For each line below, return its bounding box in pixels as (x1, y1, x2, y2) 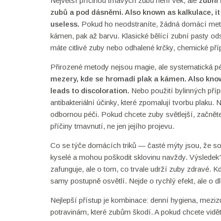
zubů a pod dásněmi (50, 8, 121, 16)
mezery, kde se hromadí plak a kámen (50, 74, 184, 83)
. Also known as (121, 8, 178, 16)
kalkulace (178, 8, 211, 16)
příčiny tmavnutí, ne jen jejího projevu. (50, 122, 174, 130)
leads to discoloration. (50, 86, 129, 95)
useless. (50, 20, 79, 28)
